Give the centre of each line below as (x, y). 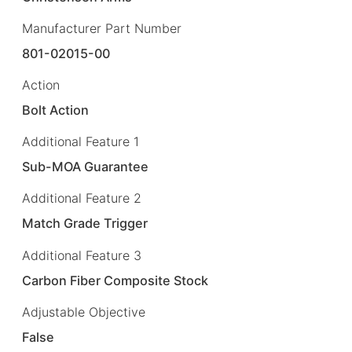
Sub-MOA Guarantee (86, 167)
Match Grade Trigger (85, 224)
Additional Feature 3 (82, 255)
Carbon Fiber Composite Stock (115, 280)
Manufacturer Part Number (102, 28)
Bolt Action (56, 110)
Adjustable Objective (84, 312)
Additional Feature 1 (81, 142)
